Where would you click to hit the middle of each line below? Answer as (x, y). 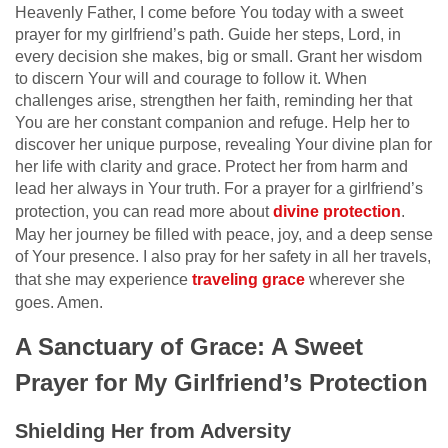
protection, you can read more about (144, 211)
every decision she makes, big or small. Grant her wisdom (218, 56)
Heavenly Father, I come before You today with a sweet (209, 12)
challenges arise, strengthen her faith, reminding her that (213, 100)
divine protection (337, 211)
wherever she (355, 279)
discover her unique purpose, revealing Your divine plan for (223, 144)
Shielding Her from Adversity (153, 430)
